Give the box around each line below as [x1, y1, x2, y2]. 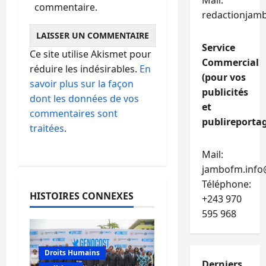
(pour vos [201, 71, 246, 84]
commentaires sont [30, 106, 118, 120]
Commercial [201, 56, 259, 69]
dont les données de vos [30, 91, 139, 105]
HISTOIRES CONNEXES [30, 189, 134, 202]
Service [201, 41, 235, 54]
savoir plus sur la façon [30, 77, 134, 90]
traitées [30, 121, 64, 135]
